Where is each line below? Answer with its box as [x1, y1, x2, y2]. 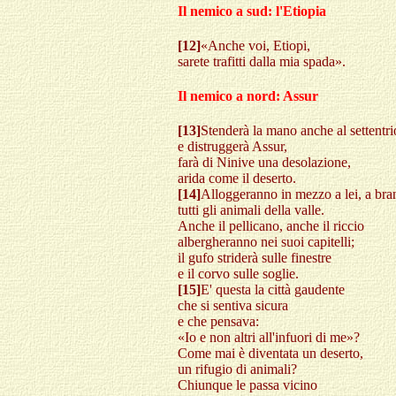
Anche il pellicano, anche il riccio [178, 218, 364, 234]
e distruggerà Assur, [178, 139, 287, 155]
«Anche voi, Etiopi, [201, 37, 310, 53]
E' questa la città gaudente [201, 282, 345, 298]
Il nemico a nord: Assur [178, 88, 318, 104]
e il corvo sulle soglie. [178, 266, 299, 282]
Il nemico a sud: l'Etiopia [178, 3, 326, 19]
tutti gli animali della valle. [178, 202, 324, 218]
